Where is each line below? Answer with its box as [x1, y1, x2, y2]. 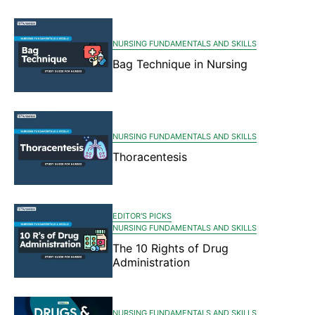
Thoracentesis [112, 149, 187, 164]
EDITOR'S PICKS [112, 211, 172, 221]
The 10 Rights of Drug [112, 241, 229, 255]
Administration [112, 255, 190, 269]
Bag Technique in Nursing [112, 56, 247, 71]
